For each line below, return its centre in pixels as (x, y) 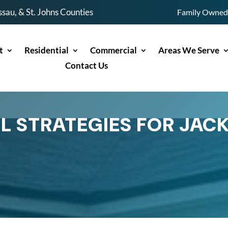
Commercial (114, 50)
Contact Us (87, 65)
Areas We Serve (189, 50)
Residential (47, 50)
